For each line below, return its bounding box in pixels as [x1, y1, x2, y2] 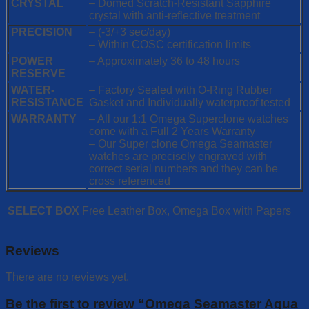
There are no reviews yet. [6, 271, 129, 283]
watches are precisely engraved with [89, 150, 267, 162]
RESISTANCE [11, 96, 83, 108]
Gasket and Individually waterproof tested [89, 96, 290, 108]
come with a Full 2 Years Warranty [89, 125, 255, 137]
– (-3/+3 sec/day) [89, 26, 170, 38]
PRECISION [11, 26, 72, 38]
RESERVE [11, 67, 66, 79]
